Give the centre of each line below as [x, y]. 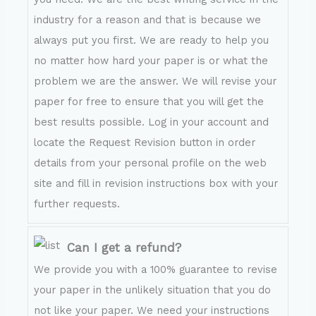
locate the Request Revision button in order [145, 143]
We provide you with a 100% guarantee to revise [156, 269]
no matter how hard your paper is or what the [151, 61]
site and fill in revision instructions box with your [156, 184]
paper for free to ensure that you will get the [149, 102]
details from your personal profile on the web [151, 163]
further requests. [77, 204]
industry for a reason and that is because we [148, 20]
